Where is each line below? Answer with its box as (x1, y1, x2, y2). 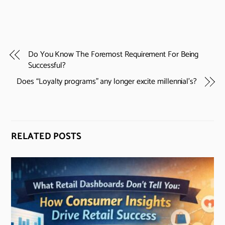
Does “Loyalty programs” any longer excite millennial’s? (17, 74, 197, 88)
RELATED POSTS (11, 129, 81, 144)
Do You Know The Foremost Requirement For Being (28, 47, 199, 61)
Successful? (28, 58, 66, 72)
